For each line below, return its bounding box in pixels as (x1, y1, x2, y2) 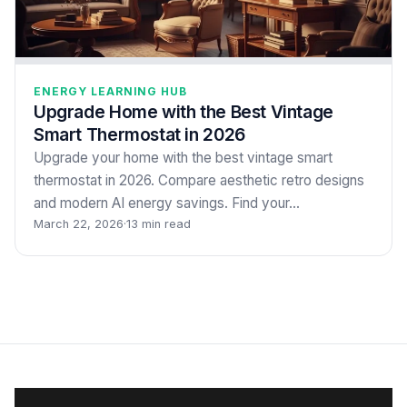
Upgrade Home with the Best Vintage (34, 100, 333, 123)
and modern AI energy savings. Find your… (34, 194, 300, 212)
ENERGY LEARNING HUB (34, 84, 188, 98)
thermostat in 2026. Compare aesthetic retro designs (34, 171, 364, 189)
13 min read (126, 216, 191, 231)
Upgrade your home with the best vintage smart (34, 148, 333, 166)
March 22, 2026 (34, 216, 124, 231)
